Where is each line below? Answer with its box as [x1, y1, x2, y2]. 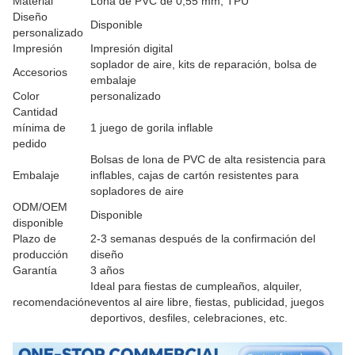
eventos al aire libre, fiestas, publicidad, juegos [90, 296, 324, 309]
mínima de [13, 121, 66, 135]
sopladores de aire [90, 185, 184, 198]
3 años [90, 264, 124, 277]
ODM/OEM [13, 200, 67, 214]
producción [13, 248, 68, 261]
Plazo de [13, 232, 56, 246]
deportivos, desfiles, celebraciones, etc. [90, 311, 288, 325]
